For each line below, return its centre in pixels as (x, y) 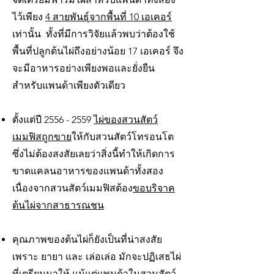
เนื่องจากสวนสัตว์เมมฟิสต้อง (72, 188)
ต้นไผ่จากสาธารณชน (58, 205)
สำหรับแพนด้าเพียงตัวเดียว (69, 85)
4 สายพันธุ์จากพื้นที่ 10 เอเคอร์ (109, 17)
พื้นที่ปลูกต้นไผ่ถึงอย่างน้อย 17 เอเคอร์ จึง (98, 51)
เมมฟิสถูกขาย (42, 137)
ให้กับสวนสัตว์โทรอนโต (123, 137)
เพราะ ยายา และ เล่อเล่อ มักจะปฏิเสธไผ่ (97, 257)
